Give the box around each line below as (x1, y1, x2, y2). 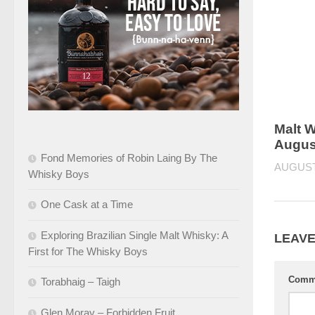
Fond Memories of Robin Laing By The (41, 151, 217, 164)
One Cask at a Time (41, 198, 133, 210)
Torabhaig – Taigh (41, 275, 120, 288)
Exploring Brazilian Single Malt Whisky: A (41, 229, 228, 241)
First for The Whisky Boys (28, 245, 148, 257)
